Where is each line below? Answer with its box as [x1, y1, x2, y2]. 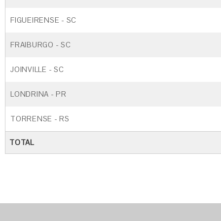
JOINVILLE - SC [10, 65, 64, 74]
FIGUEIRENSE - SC [10, 15, 76, 25]
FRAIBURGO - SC [10, 40, 71, 49]
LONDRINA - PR [10, 89, 67, 99]
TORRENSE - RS [10, 114, 70, 123]
